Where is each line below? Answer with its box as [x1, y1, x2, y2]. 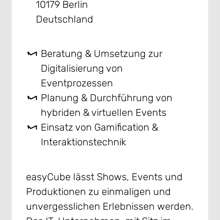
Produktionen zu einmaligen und [26, 185, 171, 197]
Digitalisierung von [41, 62, 123, 75]
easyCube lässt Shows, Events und [26, 170, 183, 183]
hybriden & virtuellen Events [41, 107, 167, 119]
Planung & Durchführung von [41, 92, 173, 104]
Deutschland [35, 13, 93, 26]
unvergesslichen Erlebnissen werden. [26, 200, 193, 212]
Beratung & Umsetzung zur [41, 48, 163, 60]
